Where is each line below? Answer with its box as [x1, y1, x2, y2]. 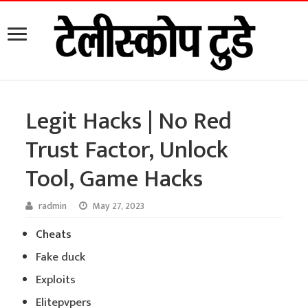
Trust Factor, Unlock [25, 130, 229, 170]
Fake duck [36, 247, 86, 267]
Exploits [36, 270, 76, 289]
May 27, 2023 [93, 199, 145, 214]
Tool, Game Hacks [25, 159, 203, 199]
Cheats [36, 225, 72, 244]
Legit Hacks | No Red [25, 101, 232, 142]
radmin [38, 199, 67, 214]
